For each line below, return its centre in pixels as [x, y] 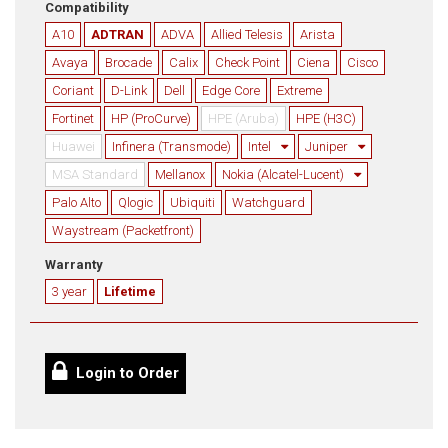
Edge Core [231, 90]
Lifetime [130, 291]
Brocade [128, 62]
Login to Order [125, 373]
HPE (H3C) [326, 118]
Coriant [73, 90]
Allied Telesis [247, 34]
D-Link [129, 90]
